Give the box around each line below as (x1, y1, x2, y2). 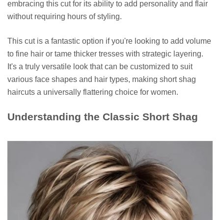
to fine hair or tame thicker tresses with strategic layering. (7, 50, 203, 58)
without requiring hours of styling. (7, 12, 122, 21)
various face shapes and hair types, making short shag (7, 75, 196, 84)
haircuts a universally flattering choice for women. (7, 88, 178, 97)
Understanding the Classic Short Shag (7, 111, 198, 123)
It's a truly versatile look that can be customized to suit (7, 62, 192, 71)
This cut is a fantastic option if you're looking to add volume (7, 37, 211, 46)
